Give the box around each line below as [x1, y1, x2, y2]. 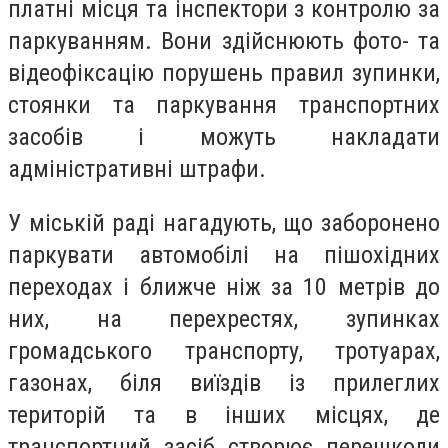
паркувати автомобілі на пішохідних [8, 240, 440, 269]
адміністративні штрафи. [8, 154, 266, 183]
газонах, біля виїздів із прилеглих [8, 368, 440, 397]
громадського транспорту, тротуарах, [8, 336, 440, 365]
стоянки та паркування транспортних [8, 90, 440, 119]
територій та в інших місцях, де [8, 400, 440, 429]
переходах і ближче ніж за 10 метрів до [8, 272, 440, 301]
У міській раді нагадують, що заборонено [8, 208, 440, 237]
